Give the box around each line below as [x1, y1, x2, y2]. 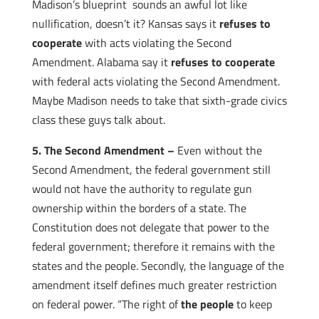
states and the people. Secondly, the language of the [31, 257, 284, 274]
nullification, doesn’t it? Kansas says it [31, 15, 219, 32]
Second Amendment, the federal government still [31, 161, 271, 178]
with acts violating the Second [81, 34, 231, 51]
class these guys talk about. [31, 111, 165, 128]
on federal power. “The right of [31, 296, 181, 313]
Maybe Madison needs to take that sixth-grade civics [31, 92, 287, 109]
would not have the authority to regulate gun [31, 180, 252, 197]
